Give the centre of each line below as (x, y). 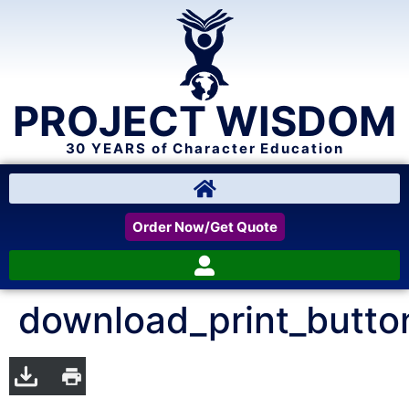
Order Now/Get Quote (204, 227)
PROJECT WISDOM (204, 121)
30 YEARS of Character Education (204, 148)
